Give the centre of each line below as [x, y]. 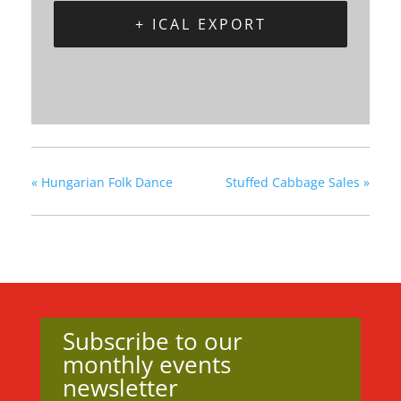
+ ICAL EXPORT [200, 25]
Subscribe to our [152, 341]
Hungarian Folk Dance [105, 183]
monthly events [146, 365]
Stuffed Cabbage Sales [294, 183]
